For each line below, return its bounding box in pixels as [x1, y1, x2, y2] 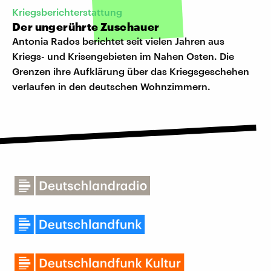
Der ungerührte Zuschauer [12, 19, 160, 33]
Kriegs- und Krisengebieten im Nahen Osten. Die [12, 50, 234, 62]
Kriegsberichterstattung [12, 5, 122, 18]
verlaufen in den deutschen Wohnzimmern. [12, 80, 211, 92]
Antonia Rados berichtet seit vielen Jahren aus [12, 34, 224, 47]
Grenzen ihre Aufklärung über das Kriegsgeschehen [12, 65, 249, 77]
